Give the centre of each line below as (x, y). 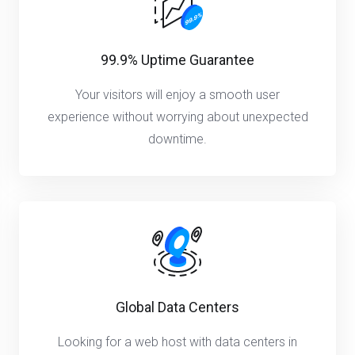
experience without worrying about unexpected (177, 117)
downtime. (177, 139)
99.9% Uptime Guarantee (177, 60)
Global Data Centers (177, 307)
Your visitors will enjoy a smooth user (177, 95)
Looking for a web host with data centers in (177, 342)
